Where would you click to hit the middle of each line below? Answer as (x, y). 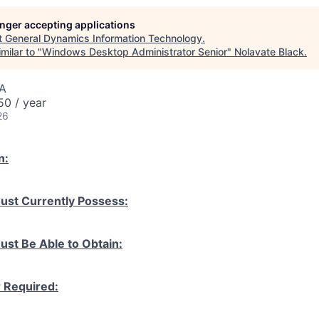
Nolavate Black (269, 52)
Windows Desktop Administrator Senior (135, 52)
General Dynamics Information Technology (104, 38)
